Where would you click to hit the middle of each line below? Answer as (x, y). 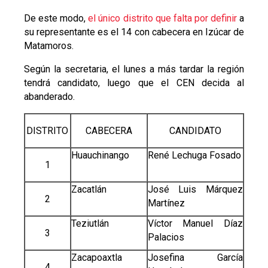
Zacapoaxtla (96, 258)
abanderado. (49, 97)
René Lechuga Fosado (194, 156)
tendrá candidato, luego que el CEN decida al (134, 83)
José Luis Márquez (195, 190)
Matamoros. (48, 46)
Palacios (166, 237)
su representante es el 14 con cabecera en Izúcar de (134, 32)
